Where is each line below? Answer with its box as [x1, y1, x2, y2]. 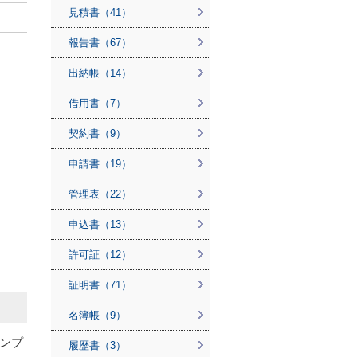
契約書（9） [69, 127, 126, 139]
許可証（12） [69, 249, 131, 261]
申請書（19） [69, 158, 131, 170]
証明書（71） [69, 279, 131, 291]
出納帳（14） [69, 67, 131, 79]
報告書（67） [69, 37, 131, 49]
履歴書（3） [69, 339, 126, 351]
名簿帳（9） [69, 309, 126, 321]
